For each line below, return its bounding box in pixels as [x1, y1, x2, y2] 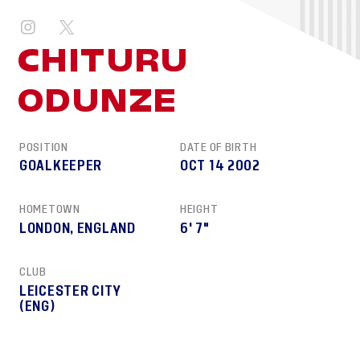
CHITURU [18, 36, 190, 84]
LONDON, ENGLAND [19, 222, 136, 236]
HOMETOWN [19, 203, 80, 215]
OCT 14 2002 [180, 159, 260, 174]
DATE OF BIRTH [180, 141, 257, 153]
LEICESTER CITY [19, 284, 122, 298]
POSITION [19, 141, 68, 153]
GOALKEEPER [19, 159, 103, 174]
